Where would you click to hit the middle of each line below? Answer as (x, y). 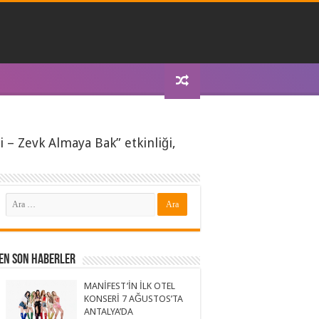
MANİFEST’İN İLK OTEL (130, 286)
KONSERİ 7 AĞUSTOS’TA (134, 299)
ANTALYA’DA (109, 312)
